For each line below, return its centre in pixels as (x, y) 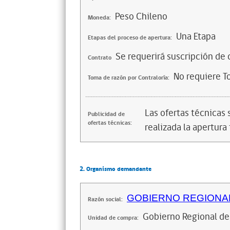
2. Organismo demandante (115, 169)
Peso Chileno (141, 16)
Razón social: (105, 199)
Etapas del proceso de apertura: (130, 38)
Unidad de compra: (113, 218)
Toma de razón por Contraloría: (129, 78)
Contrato (100, 58)
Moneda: (99, 18)
